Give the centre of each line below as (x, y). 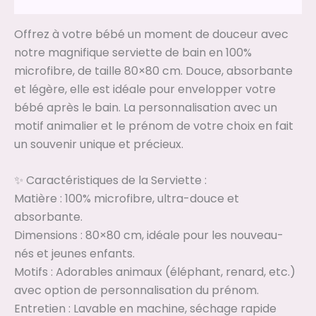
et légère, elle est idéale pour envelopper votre (145, 89)
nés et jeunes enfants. (74, 254)
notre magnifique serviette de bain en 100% (133, 52)
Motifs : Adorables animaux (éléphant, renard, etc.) (155, 272)
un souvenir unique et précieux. (99, 144)
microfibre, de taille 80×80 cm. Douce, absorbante (153, 71)
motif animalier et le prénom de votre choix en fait (154, 126)
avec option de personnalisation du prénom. (136, 291)
